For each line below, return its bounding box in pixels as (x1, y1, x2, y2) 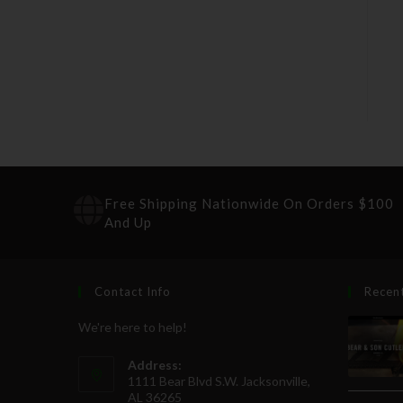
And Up (104, 213, 152, 230)
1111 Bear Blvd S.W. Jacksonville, (128, 372, 310, 389)
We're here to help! (78, 318, 187, 335)
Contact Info (94, 283, 171, 299)
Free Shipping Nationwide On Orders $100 (104, 194, 394, 211)
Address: (128, 356, 182, 372)
